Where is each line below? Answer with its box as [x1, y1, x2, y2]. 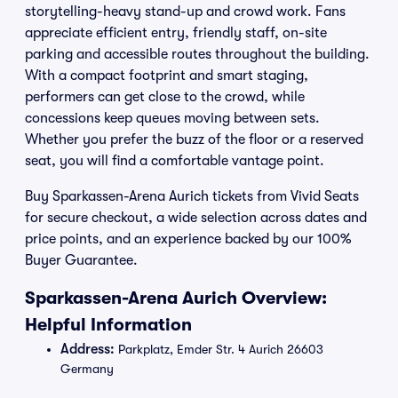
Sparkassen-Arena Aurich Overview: [25, 288, 327, 308]
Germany [60, 362, 114, 376]
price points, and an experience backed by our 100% [25, 231, 351, 247]
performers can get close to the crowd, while [25, 89, 305, 105]
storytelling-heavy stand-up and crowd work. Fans [25, 4, 346, 20]
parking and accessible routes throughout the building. [25, 46, 370, 62]
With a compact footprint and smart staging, [25, 68, 308, 84]
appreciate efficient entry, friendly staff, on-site [25, 25, 327, 41]
